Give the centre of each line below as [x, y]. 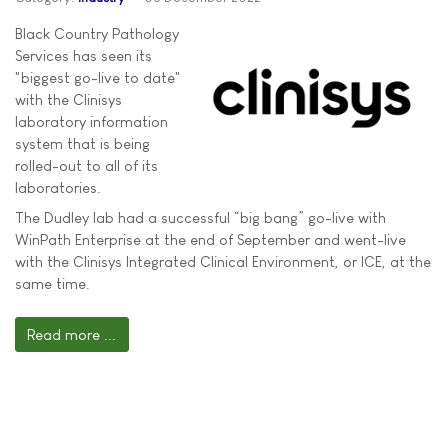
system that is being [82, 143]
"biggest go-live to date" [98, 77]
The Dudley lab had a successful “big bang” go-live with [200, 217]
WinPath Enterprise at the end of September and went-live [210, 239]
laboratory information [91, 121]
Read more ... [72, 334]
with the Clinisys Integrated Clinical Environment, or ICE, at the [223, 261]
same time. [52, 283]
